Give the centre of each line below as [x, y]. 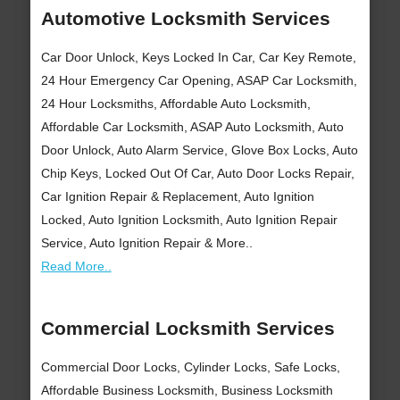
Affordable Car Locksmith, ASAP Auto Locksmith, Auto [192, 127]
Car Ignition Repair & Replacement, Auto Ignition [177, 197]
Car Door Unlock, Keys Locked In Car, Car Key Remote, [198, 58]
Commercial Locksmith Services [187, 328]
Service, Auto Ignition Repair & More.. [146, 243]
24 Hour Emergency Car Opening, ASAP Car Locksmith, [199, 81]
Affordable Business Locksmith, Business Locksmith [187, 391]
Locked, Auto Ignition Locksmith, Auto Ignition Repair [189, 220]
